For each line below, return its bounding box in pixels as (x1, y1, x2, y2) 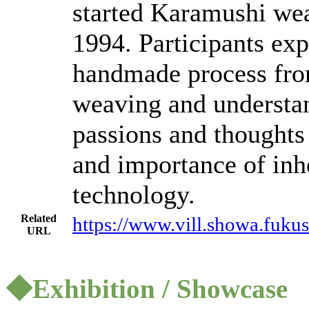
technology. (72, 180, 195, 209)
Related (21, 212, 57, 224)
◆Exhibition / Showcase (6, 274, 288, 303)
